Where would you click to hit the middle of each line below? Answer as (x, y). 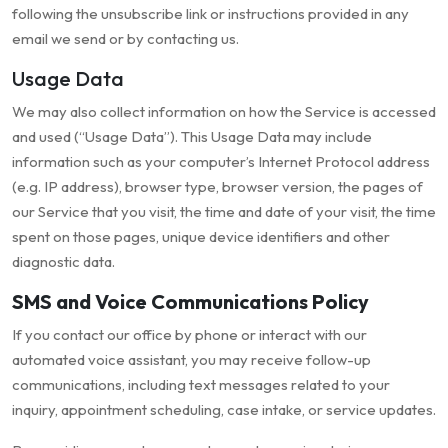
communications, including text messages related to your (201, 385)
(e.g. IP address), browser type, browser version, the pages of (217, 187)
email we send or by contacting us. (125, 39)
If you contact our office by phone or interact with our (189, 335)
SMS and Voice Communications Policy (190, 302)
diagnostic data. (63, 262)
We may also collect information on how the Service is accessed (224, 112)
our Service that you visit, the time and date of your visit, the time (224, 212)
